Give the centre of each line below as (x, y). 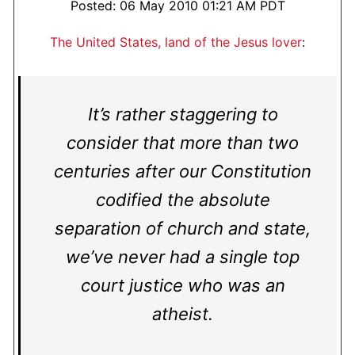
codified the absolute (183, 200)
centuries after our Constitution (183, 171)
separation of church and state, (183, 228)
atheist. (183, 314)
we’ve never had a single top (183, 257)
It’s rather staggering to (183, 114)
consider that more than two (183, 143)
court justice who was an (183, 285)
